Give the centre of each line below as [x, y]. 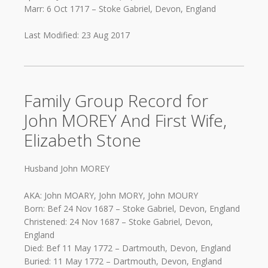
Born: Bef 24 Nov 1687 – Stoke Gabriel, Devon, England [132, 208]
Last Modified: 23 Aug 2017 [77, 35]
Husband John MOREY [67, 169]
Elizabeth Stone [83, 140]
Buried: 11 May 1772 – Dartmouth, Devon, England [123, 261]
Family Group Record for [116, 101]
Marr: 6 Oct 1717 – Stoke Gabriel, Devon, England [120, 8]
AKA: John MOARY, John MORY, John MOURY [111, 195]
